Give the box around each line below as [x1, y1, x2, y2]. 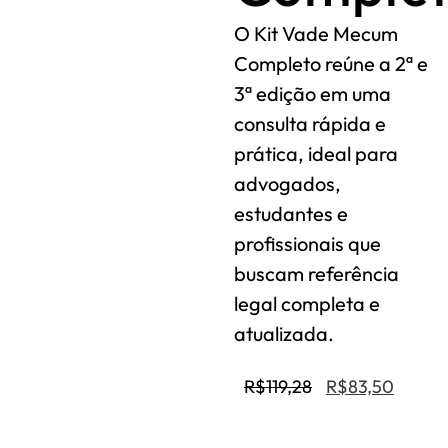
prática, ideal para [234, 141, 398, 166]
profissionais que [234, 231, 381, 256]
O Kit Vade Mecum [234, 21, 398, 46]
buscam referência [234, 261, 399, 286]
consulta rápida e [234, 111, 386, 136]
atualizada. [234, 321, 334, 346]
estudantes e [234, 201, 348, 226]
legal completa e [234, 291, 380, 316]
